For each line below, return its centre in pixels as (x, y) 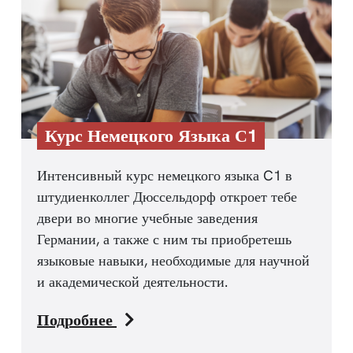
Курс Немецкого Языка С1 (151, 136)
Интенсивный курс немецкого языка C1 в (165, 175)
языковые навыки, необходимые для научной (173, 260)
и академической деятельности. (132, 281)
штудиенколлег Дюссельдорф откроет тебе (167, 196)
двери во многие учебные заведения (147, 217)
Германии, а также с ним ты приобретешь (164, 239)
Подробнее (77, 320)
